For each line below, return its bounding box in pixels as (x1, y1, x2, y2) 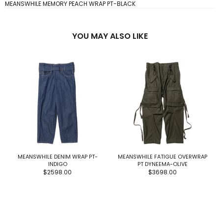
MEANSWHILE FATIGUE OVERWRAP (118, 152, 207, 161)
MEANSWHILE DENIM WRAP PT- (17, 152, 98, 161)
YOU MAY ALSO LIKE (72, 30, 148, 42)
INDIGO (48, 160, 67, 168)
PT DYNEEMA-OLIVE (137, 160, 188, 168)
